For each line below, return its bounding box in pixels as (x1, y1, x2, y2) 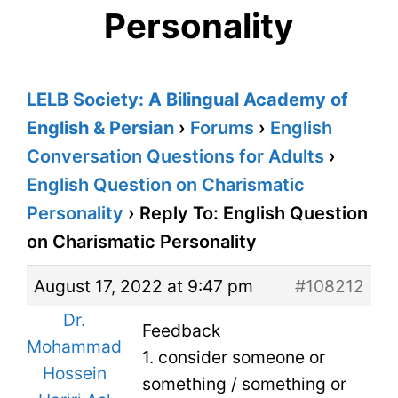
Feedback (142, 320, 220, 342)
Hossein (42, 362, 107, 385)
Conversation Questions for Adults (27, 146, 324, 168)
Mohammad (27, 336, 122, 358)
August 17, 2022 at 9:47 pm (34, 275, 253, 298)
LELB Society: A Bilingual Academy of (27, 89, 348, 111)
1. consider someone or (142, 346, 325, 369)
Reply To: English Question (139, 203, 368, 225)
